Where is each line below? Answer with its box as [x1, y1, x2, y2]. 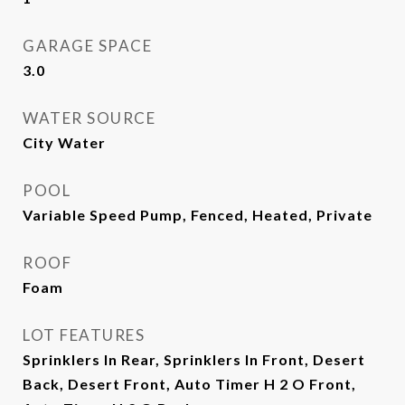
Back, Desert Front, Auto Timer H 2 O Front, [23, 375, 356, 392]
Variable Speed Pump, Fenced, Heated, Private [23, 206, 372, 223]
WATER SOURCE [23, 108, 155, 127]
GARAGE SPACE [23, 36, 152, 55]
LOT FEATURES [23, 325, 145, 344]
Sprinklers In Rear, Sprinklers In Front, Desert [23, 351, 365, 368]
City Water [23, 134, 106, 151]
